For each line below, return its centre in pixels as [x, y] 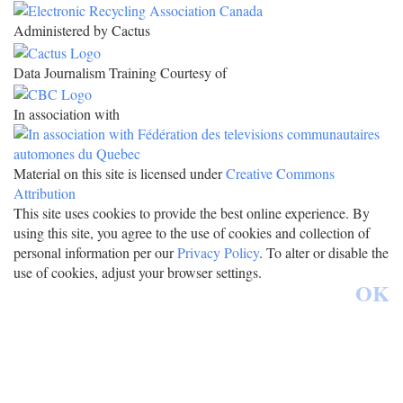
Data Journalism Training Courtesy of [120, 72]
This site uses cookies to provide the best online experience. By [192, 213]
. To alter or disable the [324, 253]
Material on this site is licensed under [120, 174]
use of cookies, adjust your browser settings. [138, 273]
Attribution [45, 193]
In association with [67, 114]
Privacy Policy [218, 253]
